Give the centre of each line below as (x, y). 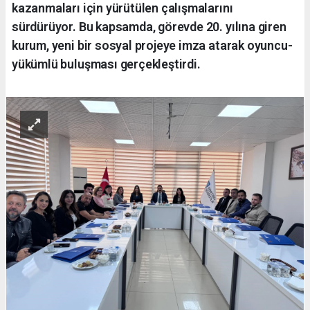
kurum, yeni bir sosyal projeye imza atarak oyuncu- (152, 45)
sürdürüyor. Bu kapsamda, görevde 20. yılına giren (149, 26)
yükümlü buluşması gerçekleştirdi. (106, 64)
